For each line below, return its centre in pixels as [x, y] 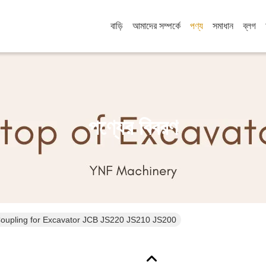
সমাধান [223, 26]
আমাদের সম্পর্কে [156, 26]
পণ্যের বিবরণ [133, 127]
